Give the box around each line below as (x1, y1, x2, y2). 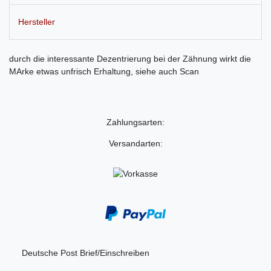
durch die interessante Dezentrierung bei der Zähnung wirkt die (9, 54, 251, 64)
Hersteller (18, 16, 55, 27)
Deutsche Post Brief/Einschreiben (22, 247, 149, 258)
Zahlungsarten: (106, 117, 165, 128)
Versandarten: (108, 139, 163, 149)
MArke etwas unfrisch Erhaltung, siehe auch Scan (9, 67, 199, 77)
